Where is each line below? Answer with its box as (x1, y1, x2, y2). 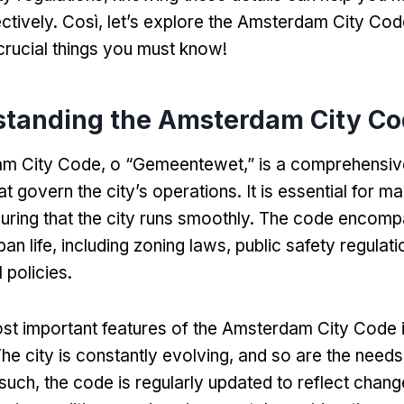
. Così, (53, 12, 107, 33)
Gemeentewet (133, 154, 243, 176)
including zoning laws (61, 235, 226, 257)
